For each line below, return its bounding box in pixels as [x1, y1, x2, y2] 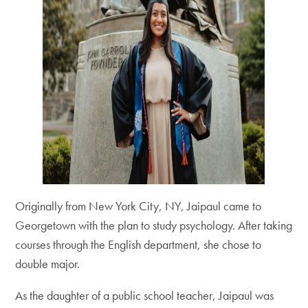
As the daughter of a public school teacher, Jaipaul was [15, 287, 274, 304]
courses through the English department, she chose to [15, 236, 262, 253]
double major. [15, 256, 83, 272]
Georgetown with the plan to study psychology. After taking [15, 217, 293, 234]
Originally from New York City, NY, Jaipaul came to [15, 198, 262, 214]
